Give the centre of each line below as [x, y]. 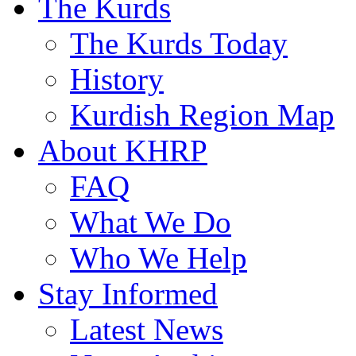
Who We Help [159, 257]
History [117, 79]
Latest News [147, 329]
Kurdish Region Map [202, 114]
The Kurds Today [179, 43]
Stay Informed [128, 293]
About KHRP [123, 150]
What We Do [151, 222]
